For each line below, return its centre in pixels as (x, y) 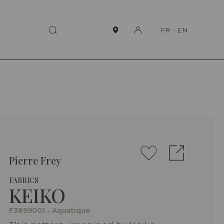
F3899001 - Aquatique (49, 211)
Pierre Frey (35, 160)
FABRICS (24, 180)
